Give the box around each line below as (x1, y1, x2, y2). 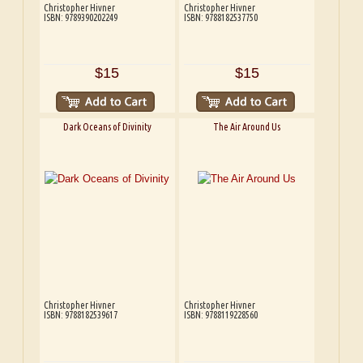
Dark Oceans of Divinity (62, 122, 152, 133)
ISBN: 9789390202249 (44, 11, 118, 23)
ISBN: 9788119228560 (183, 310, 258, 321)
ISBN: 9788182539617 (44, 310, 118, 321)
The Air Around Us (213, 122, 281, 133)
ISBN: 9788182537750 (183, 11, 258, 23)
